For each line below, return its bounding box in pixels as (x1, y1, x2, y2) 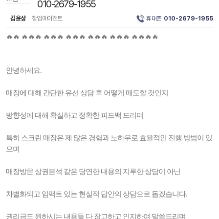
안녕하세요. (6, 66, 42, 74)
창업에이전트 (30, 15, 63, 22)
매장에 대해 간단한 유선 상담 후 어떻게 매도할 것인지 (6, 89, 168, 97)
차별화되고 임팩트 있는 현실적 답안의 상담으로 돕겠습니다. (6, 190, 187, 198)
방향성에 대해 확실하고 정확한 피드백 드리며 (6, 111, 143, 119)
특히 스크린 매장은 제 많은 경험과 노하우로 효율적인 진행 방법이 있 (6, 134, 212, 142)
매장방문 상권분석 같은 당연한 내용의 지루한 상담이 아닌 (6, 168, 180, 175)
